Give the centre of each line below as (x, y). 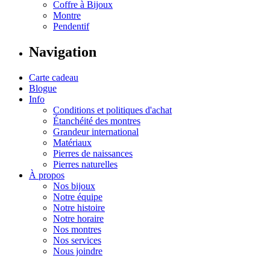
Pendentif (71, 26)
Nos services (77, 240)
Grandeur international (96, 131)
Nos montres (77, 229)
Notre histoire (79, 207)
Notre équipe (78, 196)
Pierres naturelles (85, 164)
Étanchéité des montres (97, 121)
